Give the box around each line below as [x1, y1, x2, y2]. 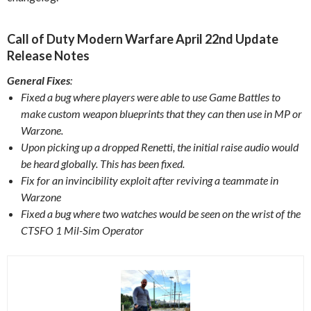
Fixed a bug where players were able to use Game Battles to [21, 90, 280, 103]
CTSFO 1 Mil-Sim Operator [21, 223, 144, 237]
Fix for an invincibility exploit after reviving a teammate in [21, 173, 278, 187]
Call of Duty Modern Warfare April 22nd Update [7, 31, 278, 47]
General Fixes [7, 73, 70, 87]
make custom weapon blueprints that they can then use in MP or [21, 106, 302, 120]
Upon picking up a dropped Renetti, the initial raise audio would [21, 140, 299, 153]
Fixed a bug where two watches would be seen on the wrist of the [21, 206, 301, 220]
